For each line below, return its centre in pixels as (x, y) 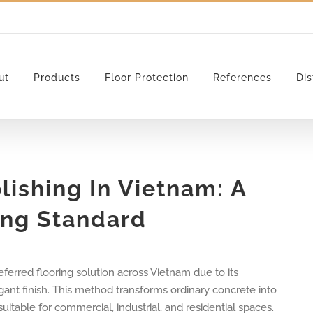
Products (57, 77)
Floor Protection (147, 77)
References (242, 77)
